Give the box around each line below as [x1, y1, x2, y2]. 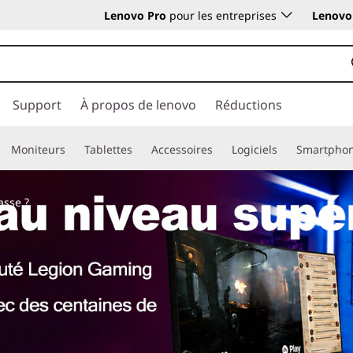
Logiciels [232, 142, 277, 157]
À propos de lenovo [80, 96, 196, 113]
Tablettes [84, 142, 132, 157]
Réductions [215, 96, 282, 113]
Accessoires [151, 142, 213, 157]
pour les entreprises [166, 8, 277, 23]
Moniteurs [11, 142, 65, 157]
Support [13, 96, 61, 113]
